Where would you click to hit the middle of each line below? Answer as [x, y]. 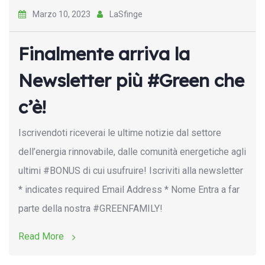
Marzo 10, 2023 [62, 14]
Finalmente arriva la [104, 54]
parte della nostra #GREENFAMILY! [91, 208]
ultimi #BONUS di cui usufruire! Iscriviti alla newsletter [131, 170]
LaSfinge [125, 14]
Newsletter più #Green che [131, 80]
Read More [42, 236]
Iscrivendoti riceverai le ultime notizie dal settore [120, 132]
